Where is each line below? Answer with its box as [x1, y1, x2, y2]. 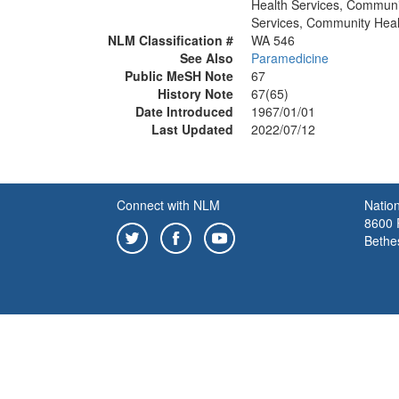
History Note [158, 85, 233, 102]
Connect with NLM [117, 196, 220, 214]
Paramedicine [251, 49, 329, 67]
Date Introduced [135, 102, 233, 120]
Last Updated [151, 120, 233, 138]
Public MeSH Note [125, 67, 233, 85]
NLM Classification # [108, 31, 233, 49]
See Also [180, 49, 233, 67]
